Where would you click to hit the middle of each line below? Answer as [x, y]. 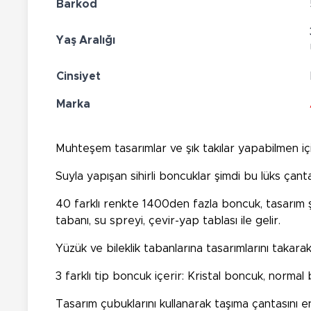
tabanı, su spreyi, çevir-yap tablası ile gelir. [168, 220]
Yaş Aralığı [86, 40]
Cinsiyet [78, 76]
